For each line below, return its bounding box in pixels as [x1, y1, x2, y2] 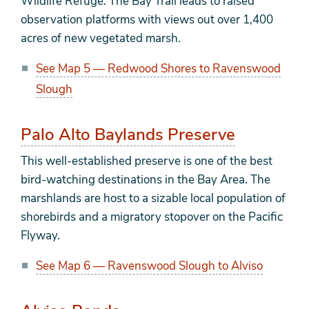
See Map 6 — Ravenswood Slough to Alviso [36, 258, 263, 275]
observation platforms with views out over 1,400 [21, 12, 273, 28]
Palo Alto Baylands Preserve [21, 123, 235, 146]
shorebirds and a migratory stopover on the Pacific [21, 209, 283, 226]
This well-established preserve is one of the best [21, 153, 272, 170]
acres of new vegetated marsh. [21, 30, 183, 47]
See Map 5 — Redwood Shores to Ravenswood [36, 61, 281, 77]
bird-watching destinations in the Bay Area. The [21, 172, 270, 188]
